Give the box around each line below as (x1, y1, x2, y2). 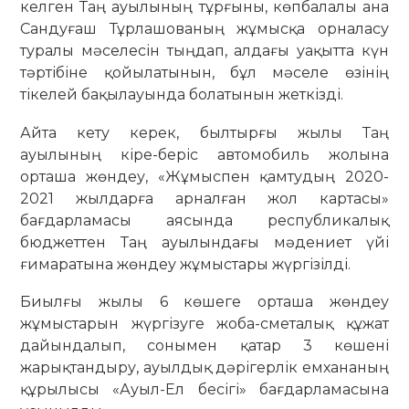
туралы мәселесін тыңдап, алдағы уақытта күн (20, 42, 389, 60)
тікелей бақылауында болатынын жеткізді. (20, 86, 344, 104)
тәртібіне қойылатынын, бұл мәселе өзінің (20, 64, 389, 82)
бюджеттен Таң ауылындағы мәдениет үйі (20, 233, 389, 251)
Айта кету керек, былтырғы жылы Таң (20, 123, 389, 142)
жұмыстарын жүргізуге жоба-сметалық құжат (20, 315, 389, 333)
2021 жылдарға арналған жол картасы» (20, 189, 389, 207)
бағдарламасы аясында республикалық (20, 211, 389, 229)
